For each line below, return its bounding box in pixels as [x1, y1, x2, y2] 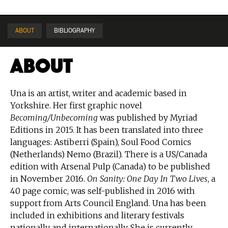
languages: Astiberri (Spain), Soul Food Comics [10, 136, 191, 147]
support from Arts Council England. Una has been [10, 197, 206, 208]
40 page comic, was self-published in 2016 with [10, 185, 195, 196]
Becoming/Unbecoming [10, 112, 98, 123]
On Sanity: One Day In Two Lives [87, 173, 208, 184]
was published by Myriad [98, 112, 197, 123]
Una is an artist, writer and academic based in [10, 88, 187, 98]
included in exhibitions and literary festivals [10, 210, 184, 220]
